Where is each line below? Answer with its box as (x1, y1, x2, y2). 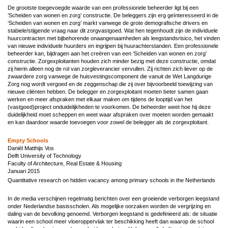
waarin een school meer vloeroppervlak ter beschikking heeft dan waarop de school (8, 218, 214, 224)
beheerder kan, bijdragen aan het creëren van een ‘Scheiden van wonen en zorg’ (8, 50, 207, 56)
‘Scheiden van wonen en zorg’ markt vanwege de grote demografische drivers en (8, 19, 208, 26)
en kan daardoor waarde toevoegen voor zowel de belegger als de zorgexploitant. (8, 119, 209, 125)
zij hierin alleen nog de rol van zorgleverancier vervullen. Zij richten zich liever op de (8, 65, 213, 72)
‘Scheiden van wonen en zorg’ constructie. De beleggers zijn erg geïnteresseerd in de (8, 12, 218, 18)
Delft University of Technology (8, 152, 83, 159)
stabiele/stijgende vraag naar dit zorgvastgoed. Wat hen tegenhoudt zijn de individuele (8, 27, 218, 34)
